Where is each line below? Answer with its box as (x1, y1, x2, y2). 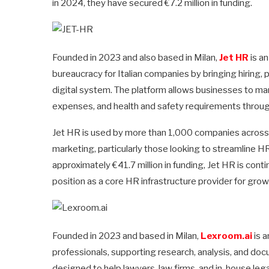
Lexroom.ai (201, 230, 252, 241)
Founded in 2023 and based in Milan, (52, 230, 201, 241)
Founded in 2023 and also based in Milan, (52, 52, 219, 63)
